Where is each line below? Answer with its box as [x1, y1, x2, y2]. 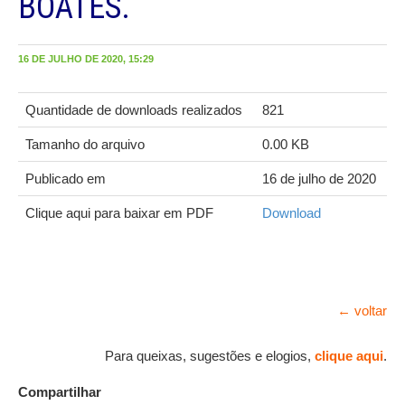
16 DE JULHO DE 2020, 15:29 [18, 53, 154, 65]
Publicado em [25, 171, 106, 187]
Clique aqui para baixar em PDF [25, 205, 213, 221]
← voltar [337, 303, 387, 319]
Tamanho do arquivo [25, 137, 145, 153]
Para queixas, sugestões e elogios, [105, 348, 315, 364]
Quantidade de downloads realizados [25, 102, 242, 118]
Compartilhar [18, 384, 101, 400]
